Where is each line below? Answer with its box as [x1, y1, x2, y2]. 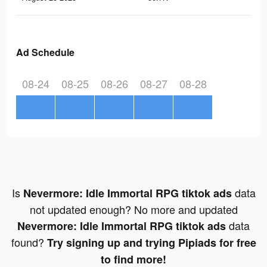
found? [11, 234, 47, 250]
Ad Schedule [16, 45, 74, 60]
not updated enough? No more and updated [29, 201, 238, 218]
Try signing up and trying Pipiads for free [46, 235, 256, 251]
